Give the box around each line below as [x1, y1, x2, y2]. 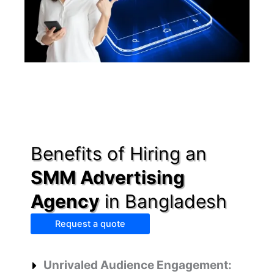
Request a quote [55, 218, 125, 229]
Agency [31, 190, 100, 212]
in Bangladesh [100, 190, 227, 212]
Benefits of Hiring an [31, 142, 207, 165]
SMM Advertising [31, 166, 185, 188]
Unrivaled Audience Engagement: [43, 257, 232, 272]
